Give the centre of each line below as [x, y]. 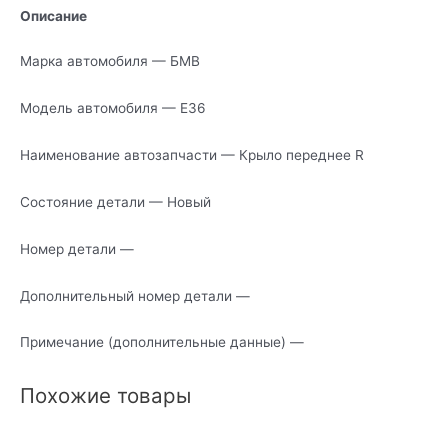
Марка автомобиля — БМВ [110, 61]
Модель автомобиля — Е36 [113, 108]
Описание [53, 15]
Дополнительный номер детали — [135, 295]
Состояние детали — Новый [115, 201]
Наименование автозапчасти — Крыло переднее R [192, 154]
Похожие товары [105, 395]
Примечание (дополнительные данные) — [162, 342]
